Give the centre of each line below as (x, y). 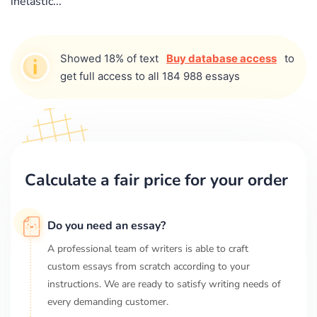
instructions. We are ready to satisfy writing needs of (164, 284)
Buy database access (221, 58)
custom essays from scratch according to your (149, 266)
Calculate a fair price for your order (156, 180)
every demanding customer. (108, 301)
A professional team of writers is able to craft (148, 248)
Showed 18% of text (111, 58)
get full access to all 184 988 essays (150, 76)
